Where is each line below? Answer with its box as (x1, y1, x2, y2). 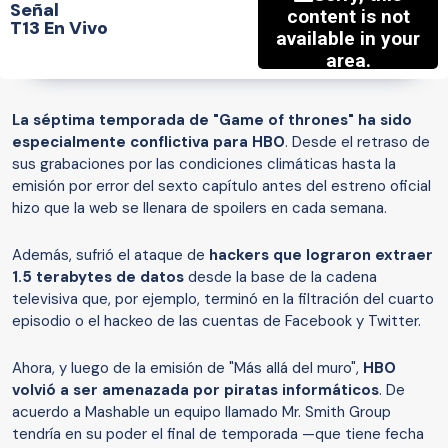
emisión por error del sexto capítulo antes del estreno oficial (12, 176, 431, 197)
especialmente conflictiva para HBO (12, 132, 285, 153)
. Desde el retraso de (285, 132, 430, 153)
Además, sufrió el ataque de (12, 245, 209, 266)
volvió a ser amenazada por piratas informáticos (12, 380, 379, 401)
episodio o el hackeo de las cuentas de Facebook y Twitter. (12, 311, 421, 332)
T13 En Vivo (10, 15, 108, 40)
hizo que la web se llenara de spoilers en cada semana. (12, 198, 387, 219)
